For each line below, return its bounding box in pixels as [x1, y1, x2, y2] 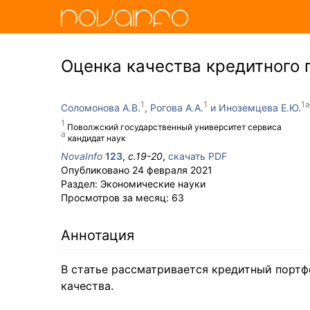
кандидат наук [68, 133, 125, 143]
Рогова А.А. [150, 102, 203, 113]
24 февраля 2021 [132, 164, 212, 176]
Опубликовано [61, 164, 132, 176]
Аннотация [61, 227, 134, 244]
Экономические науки [100, 178, 206, 190]
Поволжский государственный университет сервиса [67, 122, 282, 132]
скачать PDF [168, 150, 227, 162]
